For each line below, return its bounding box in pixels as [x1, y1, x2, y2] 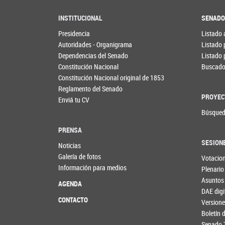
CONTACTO [58, 194, 88, 204]
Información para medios [58, 162, 127, 172]
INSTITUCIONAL [58, 13, 103, 23]
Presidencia [58, 29, 90, 39]
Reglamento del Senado [58, 84, 123, 94]
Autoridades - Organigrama [58, 40, 133, 50]
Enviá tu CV [58, 95, 90, 105]
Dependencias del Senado [58, 51, 129, 61]
